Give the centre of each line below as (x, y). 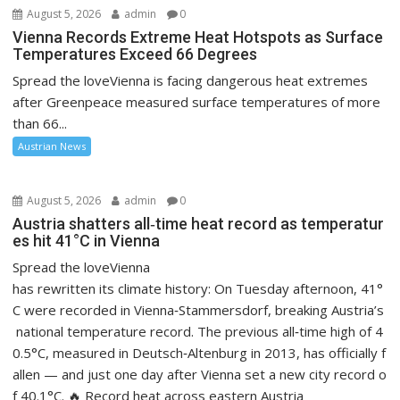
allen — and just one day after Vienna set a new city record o (200, 374)
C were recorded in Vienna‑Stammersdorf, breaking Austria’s (199, 309)
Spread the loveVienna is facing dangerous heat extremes (191, 80)
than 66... (40, 123)
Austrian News (52, 146)
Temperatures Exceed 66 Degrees (135, 54)
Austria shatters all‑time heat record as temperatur (199, 223)
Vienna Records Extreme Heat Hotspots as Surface (198, 37)
